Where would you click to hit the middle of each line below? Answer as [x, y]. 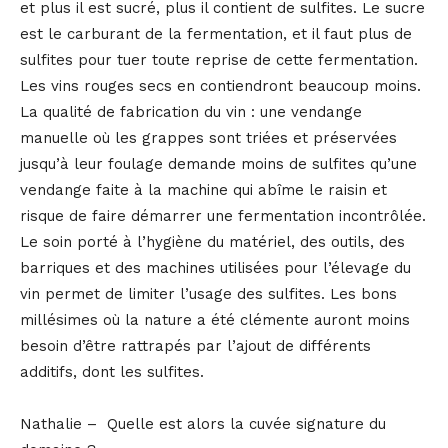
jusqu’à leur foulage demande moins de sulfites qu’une [218, 163]
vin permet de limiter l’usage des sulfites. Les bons [208, 293]
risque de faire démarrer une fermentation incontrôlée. [223, 215]
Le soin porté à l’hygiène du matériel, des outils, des [212, 241]
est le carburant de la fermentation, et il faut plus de [216, 33]
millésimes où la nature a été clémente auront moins [215, 319]
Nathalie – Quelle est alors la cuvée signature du [203, 423]
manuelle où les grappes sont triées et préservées [208, 137]
